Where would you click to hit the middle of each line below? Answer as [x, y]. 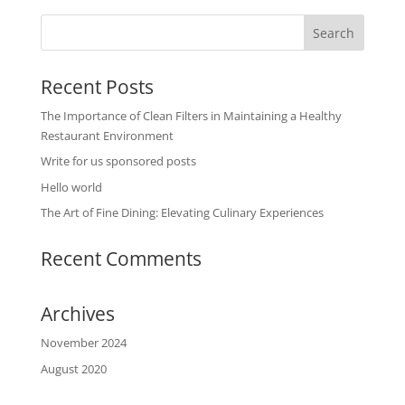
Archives [77, 314]
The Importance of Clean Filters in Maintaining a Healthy [191, 115]
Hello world [71, 187]
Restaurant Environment [107, 135]
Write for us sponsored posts [118, 161]
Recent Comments [121, 259]
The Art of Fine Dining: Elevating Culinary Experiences [182, 213]
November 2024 [83, 343]
